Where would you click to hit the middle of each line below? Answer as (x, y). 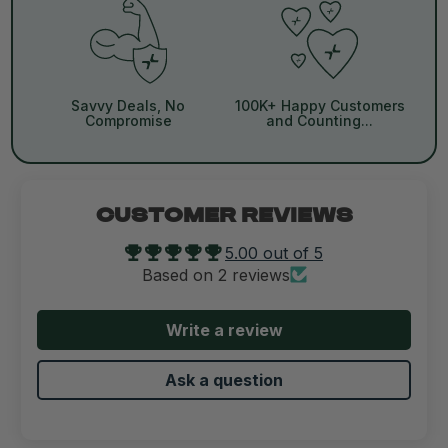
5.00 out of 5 (274, 252)
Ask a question (224, 379)
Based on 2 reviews (215, 274)
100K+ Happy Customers (319, 106)
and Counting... (320, 121)
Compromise (128, 121)
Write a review (224, 329)
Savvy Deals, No (128, 106)
